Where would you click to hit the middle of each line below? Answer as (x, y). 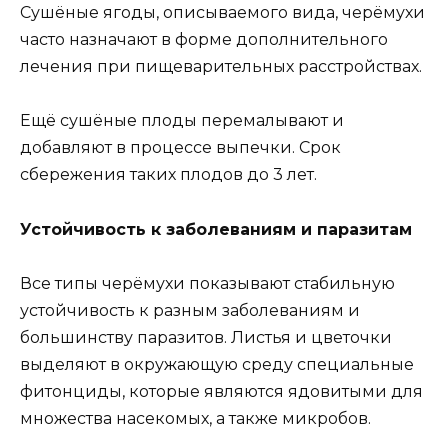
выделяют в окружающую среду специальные (217, 364)
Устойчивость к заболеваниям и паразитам (216, 229)
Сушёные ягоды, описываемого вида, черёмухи (222, 13)
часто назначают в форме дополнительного (204, 40)
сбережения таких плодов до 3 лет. (168, 175)
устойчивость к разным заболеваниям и (190, 310)
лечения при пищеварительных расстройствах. (221, 67)
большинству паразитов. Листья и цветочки (206, 337)
